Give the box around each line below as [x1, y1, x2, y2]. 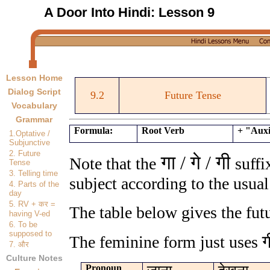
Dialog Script [7, 87, 61, 96]
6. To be [9, 220, 37, 229]
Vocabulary [11, 101, 57, 110]
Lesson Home [5, 74, 63, 83]
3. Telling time [9, 169, 58, 178]
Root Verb [142, 125, 185, 136]
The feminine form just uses [69, 233, 258, 251]
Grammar [16, 115, 52, 124]
